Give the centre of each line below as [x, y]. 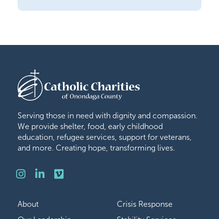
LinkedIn [73, 173]
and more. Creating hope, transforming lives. [96, 148]
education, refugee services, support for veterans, [104, 137]
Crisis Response [145, 204]
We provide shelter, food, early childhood [90, 126]
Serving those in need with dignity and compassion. [107, 116]
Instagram [61, 173]
